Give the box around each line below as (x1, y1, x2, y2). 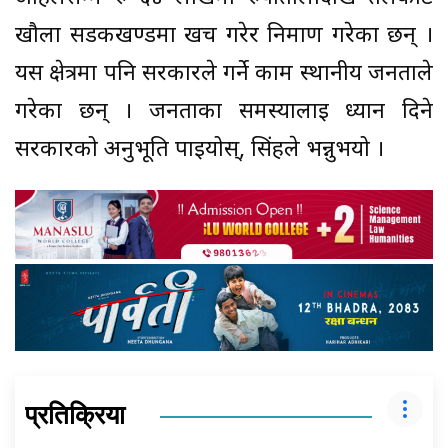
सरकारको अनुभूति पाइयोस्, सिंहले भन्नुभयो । (15, 135, 384, 165)
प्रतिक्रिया (25, 400, 125, 432)
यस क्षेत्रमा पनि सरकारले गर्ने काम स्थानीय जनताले (15, 59, 433, 89)
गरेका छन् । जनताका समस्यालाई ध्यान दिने (15, 97, 433, 127)
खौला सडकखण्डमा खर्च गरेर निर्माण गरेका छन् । (15, 21, 433, 51)
